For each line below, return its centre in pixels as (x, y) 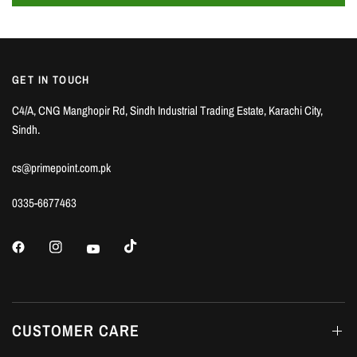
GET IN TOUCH (51, 80)
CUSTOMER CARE (76, 331)
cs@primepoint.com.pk (61, 168)
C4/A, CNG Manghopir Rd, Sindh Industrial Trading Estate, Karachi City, (168, 110)
